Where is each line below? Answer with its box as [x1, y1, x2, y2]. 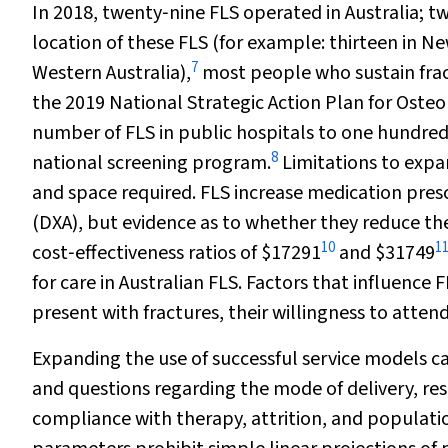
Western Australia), [32, 59, 191, 87]
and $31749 [335, 239, 435, 267]
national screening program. [32, 149, 271, 177]
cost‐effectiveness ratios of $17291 [32, 239, 321, 267]
